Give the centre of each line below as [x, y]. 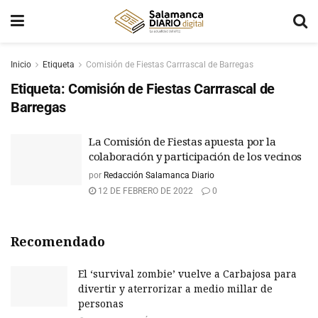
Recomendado [58, 241]
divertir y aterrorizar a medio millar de [175, 289]
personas [101, 303]
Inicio [21, 65]
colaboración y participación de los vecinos [196, 156]
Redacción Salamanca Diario [159, 175]
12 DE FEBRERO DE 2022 [144, 191]
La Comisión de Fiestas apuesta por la [182, 141]
